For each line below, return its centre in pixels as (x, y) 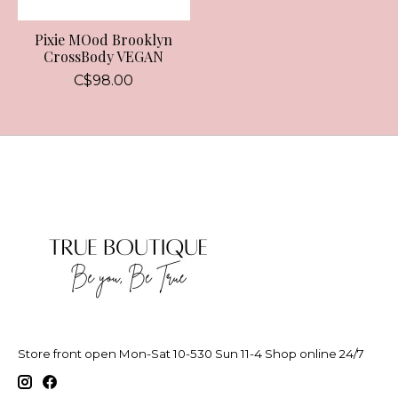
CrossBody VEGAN (104, 57)
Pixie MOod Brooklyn (104, 40)
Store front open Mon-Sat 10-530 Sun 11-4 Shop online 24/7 (191, 353)
